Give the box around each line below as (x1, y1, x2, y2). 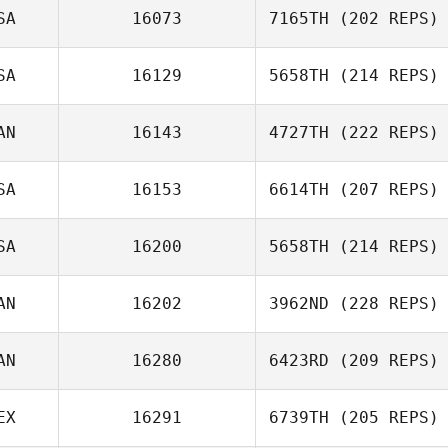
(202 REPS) (329, 9, 439, 28)
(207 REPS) (329, 180, 439, 199)
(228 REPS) (329, 294, 439, 313)
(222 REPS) (329, 123, 439, 142)
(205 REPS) (329, 408, 439, 427)
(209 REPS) (329, 351, 439, 370)
